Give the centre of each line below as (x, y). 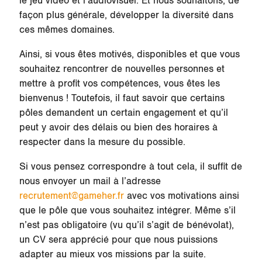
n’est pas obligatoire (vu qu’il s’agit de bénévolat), (126, 225)
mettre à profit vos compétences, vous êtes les (119, 83)
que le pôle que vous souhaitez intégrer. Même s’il (127, 210)
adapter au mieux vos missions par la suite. (112, 254)
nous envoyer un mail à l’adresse (90, 181)
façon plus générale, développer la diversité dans (126, 15)
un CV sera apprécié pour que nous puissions (118, 239)
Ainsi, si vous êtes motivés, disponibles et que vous (129, 54)
